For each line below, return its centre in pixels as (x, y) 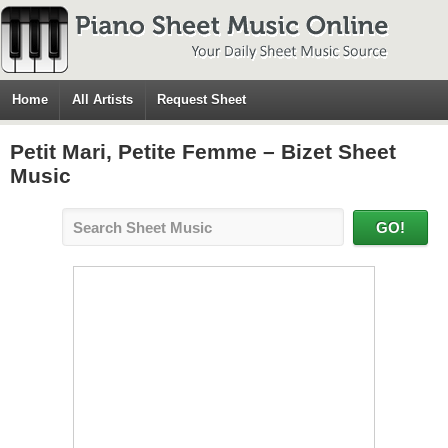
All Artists (103, 99)
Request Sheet (202, 99)
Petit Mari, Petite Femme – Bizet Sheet (203, 151)
